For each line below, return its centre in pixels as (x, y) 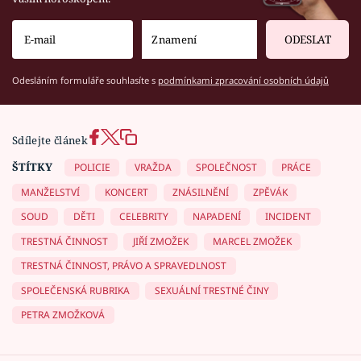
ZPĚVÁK (270, 192)
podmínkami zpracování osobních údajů (243, 81)
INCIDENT (288, 217)
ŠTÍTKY (32, 167)
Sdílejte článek (50, 141)
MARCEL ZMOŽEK (252, 241)
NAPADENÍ (217, 217)
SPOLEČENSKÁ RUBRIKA (76, 290)
